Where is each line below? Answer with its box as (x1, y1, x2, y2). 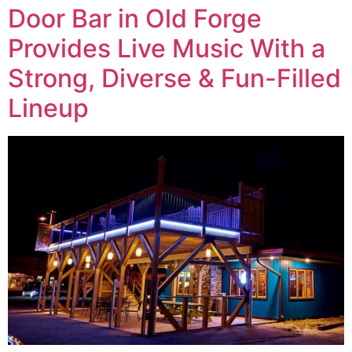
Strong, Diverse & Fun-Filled (8, 63, 341, 93)
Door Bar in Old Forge (8, 3, 262, 34)
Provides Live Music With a (8, 33, 325, 64)
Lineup (8, 93, 89, 123)
